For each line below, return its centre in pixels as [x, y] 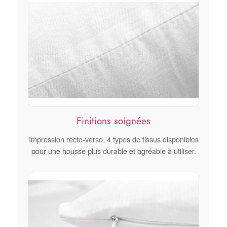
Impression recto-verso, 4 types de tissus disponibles [113, 139]
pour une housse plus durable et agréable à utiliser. [113, 150]
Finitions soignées [113, 121]
